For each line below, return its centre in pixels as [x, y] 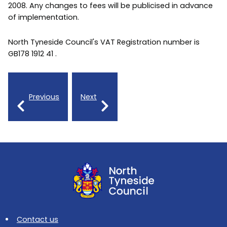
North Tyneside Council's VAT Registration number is [104, 42]
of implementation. [44, 17]
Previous [44, 97]
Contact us [37, 219]
